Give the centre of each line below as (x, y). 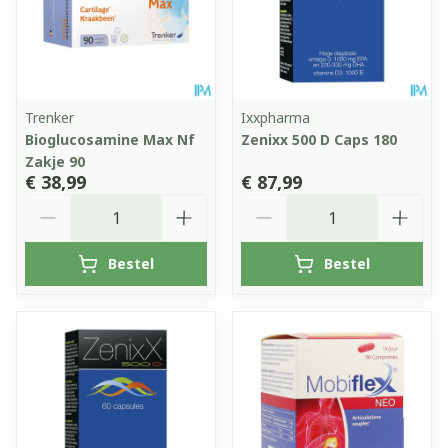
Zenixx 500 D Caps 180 (319, 139)
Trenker (49, 117)
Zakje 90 (55, 161)
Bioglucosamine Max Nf (110, 139)
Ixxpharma (275, 117)
